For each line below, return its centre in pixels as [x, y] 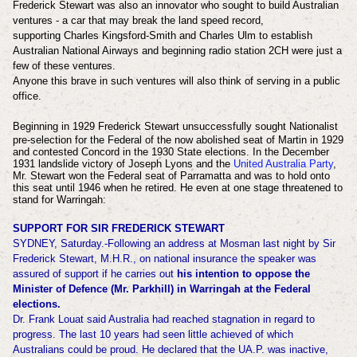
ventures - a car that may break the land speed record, [138, 20]
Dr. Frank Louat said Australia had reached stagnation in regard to [163, 319]
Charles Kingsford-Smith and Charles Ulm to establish [188, 35]
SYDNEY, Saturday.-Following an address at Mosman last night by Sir [174, 243]
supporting [38, 35]
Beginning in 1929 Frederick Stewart [97, 126]
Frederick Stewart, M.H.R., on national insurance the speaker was [164, 258]
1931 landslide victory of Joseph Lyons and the [123, 163]
